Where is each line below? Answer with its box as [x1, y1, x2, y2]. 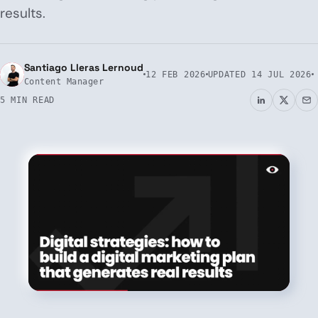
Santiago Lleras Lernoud [24, 61, 143, 74]
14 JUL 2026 [251, 69, 312, 79]
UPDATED [207, 69, 252, 79]
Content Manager [24, 77, 104, 87]
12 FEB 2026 [146, 69, 206, 79]
